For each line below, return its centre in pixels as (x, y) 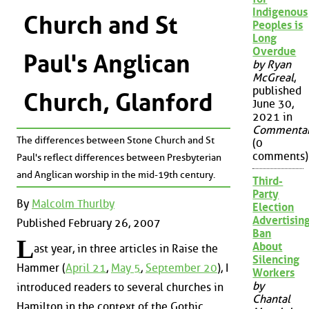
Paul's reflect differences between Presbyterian (119, 158)
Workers (274, 273)
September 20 (181, 268)
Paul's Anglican (107, 64)
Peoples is (278, 26)
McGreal (273, 78)
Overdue (275, 52)
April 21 (86, 268)
